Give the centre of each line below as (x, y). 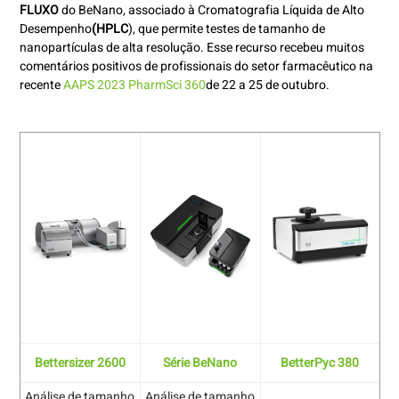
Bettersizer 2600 (80, 363)
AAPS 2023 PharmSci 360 (134, 85)
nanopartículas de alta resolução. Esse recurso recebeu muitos (191, 48)
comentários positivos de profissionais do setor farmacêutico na (196, 67)
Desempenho (55, 29)
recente (41, 85)
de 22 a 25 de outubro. (267, 85)
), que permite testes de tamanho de (226, 29)
